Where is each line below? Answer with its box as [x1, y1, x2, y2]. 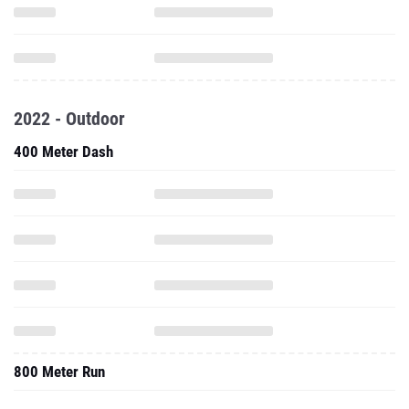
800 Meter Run [14, 362, 105, 381]
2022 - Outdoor [14, 108, 125, 130]
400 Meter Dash [14, 142, 113, 161]
